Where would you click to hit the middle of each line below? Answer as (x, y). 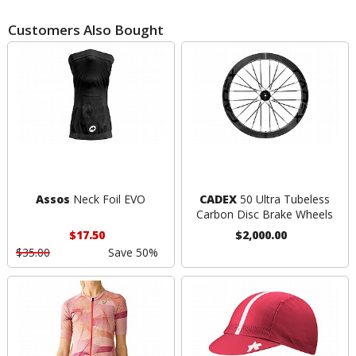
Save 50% (133, 253)
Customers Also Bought (86, 29)
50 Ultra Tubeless (284, 199)
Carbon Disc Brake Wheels (265, 215)
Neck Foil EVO (108, 199)
